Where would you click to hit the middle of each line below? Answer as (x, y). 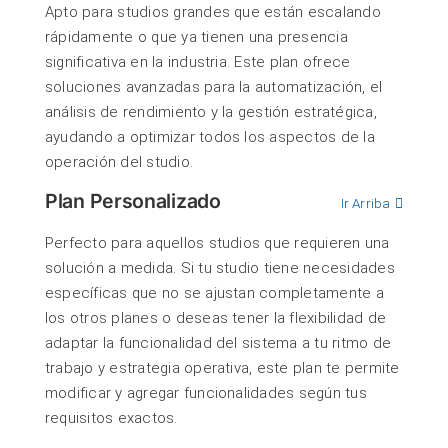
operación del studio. (119, 162)
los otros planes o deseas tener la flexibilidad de (215, 318)
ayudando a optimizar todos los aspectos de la (210, 137)
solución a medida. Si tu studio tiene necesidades (220, 268)
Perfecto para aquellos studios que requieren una (217, 243)
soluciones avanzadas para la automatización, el (214, 87)
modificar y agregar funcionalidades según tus (206, 393)
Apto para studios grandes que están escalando (213, 12)
